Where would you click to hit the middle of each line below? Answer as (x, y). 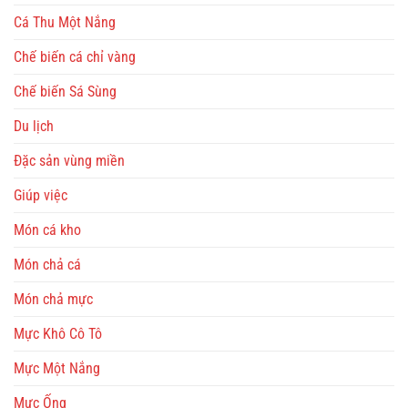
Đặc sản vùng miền (69, 160)
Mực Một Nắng (57, 368)
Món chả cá (47, 264)
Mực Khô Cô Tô (58, 333)
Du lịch (34, 126)
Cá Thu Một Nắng (65, 22)
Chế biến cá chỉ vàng (75, 56)
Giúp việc (41, 195)
